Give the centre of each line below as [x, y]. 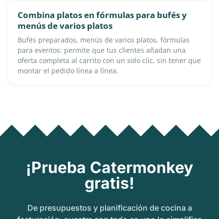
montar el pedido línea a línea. [68, 70]
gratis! [109, 183]
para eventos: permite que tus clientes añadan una [102, 50]
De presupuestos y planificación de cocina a [109, 208]
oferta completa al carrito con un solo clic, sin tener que [109, 60]
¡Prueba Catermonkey [109, 167]
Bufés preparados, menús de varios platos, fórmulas [104, 40]
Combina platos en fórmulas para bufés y [102, 15]
